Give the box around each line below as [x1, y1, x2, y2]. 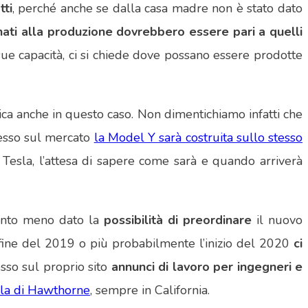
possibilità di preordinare [104, 212, 257, 229]
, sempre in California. [90, 282, 210, 299]
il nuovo [256, 212, 303, 229]
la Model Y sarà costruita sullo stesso [93, 129, 303, 146]
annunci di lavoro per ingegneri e [111, 258, 303, 276]
